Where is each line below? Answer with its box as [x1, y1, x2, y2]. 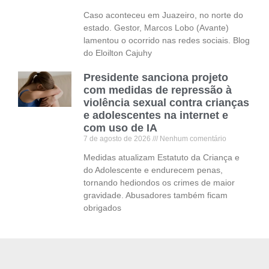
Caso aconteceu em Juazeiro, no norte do [83, 10, 244, 20]
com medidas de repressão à [83, 83, 232, 96]
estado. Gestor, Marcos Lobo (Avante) [83, 22, 229, 32]
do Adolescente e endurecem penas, [83, 165, 223, 175]
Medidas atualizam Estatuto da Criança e [83, 152, 240, 162]
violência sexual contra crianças [83, 96, 250, 109]
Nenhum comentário [158, 134, 227, 143]
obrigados [83, 202, 122, 213]
